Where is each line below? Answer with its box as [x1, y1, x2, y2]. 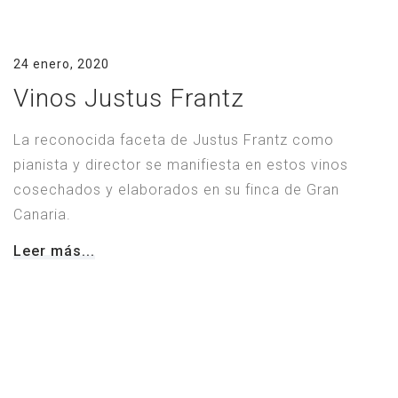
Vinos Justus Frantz [13, 84, 244, 114]
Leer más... [13, 243, 95, 260]
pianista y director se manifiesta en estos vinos [13, 156, 348, 174]
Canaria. [13, 206, 71, 224]
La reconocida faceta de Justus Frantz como [13, 131, 334, 149]
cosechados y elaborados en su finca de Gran [13, 181, 339, 199]
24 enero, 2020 [13, 57, 109, 72]
